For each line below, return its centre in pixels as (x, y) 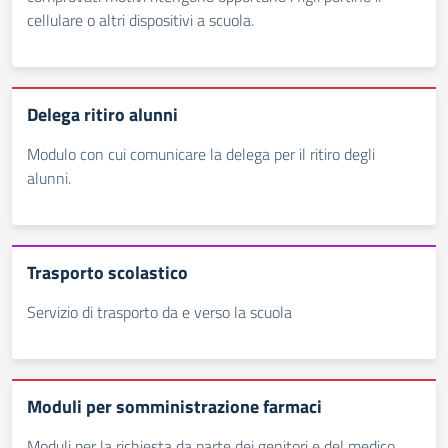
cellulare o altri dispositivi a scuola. (140, 20)
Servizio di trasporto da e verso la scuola (159, 312)
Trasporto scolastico (107, 272)
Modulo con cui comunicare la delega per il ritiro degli (201, 154)
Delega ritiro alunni (102, 114)
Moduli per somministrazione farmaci (174, 406)
